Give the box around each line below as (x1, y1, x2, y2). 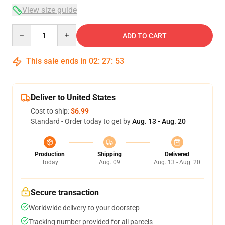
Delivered (165, 151, 189, 158)
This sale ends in (24, 56, 89, 66)
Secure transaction (31, 188, 99, 197)
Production (35, 151, 65, 158)
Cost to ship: (31, 107, 71, 115)
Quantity (12, 25, 39, 33)
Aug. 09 (98, 159, 120, 166)
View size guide (22, 5, 77, 15)
